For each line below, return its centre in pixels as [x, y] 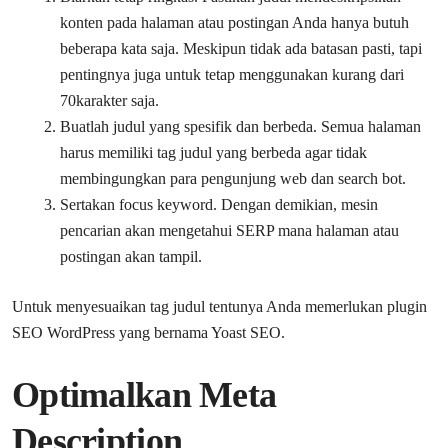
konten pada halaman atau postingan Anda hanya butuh [234, 22]
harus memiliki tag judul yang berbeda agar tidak [213, 152]
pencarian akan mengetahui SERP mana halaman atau [229, 230]
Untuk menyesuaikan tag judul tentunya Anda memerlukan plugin [219, 306]
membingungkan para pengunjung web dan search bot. [233, 178]
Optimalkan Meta [144, 394]
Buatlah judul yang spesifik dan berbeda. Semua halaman [240, 126]
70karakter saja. [109, 100]
